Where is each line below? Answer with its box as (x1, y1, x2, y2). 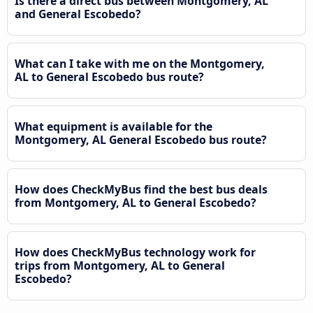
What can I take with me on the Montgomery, (15, 55, 265, 71)
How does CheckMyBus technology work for (15, 244, 256, 260)
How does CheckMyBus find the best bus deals (15, 181, 268, 197)
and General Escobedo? (15, 6, 141, 22)
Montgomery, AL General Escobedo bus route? (15, 131, 267, 147)
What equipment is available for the (15, 118, 212, 134)
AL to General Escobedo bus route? (15, 68, 204, 85)
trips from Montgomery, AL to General (15, 257, 225, 273)
